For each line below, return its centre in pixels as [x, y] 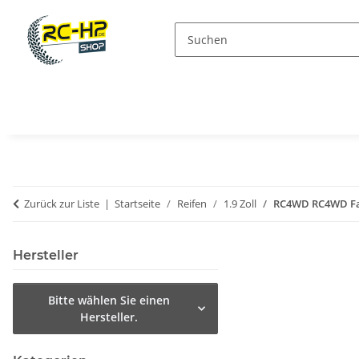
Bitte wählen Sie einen [109, 301]
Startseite [137, 204]
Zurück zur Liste [62, 204]
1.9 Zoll [240, 204]
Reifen [192, 204]
